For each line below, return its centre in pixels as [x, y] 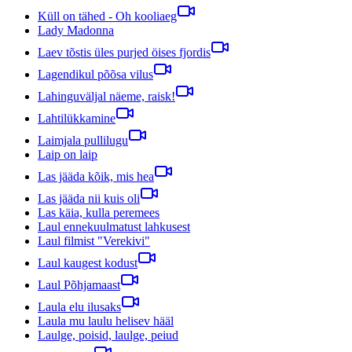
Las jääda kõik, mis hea [96, 176]
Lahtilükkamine [77, 118]
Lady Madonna [76, 30]
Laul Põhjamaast [79, 284]
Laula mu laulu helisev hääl [106, 321]
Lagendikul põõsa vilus [95, 74]
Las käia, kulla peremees [99, 212]
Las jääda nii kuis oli [89, 198]
